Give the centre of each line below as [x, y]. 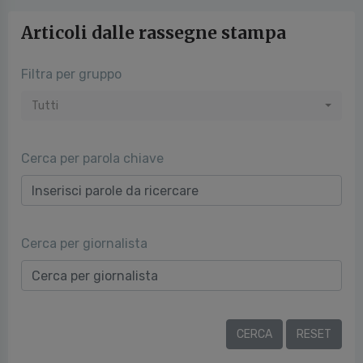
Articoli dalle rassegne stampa [154, 33]
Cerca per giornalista [84, 243]
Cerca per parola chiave [92, 158]
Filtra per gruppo [71, 74]
